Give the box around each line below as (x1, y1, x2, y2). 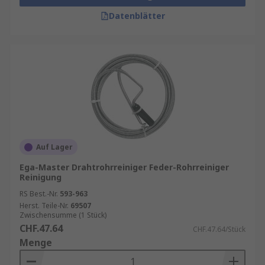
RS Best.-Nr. (20, 189, 58, 199)
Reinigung (20, 172, 62, 183)
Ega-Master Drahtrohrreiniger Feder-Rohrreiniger (20, 161, 229, 173)
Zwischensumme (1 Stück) (20, 210, 106, 220)
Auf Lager (36, 142, 73, 152)
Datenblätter (108, 10, 165, 21)
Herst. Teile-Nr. (20, 201, 69, 211)
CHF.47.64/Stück (193, 224, 245, 234)
